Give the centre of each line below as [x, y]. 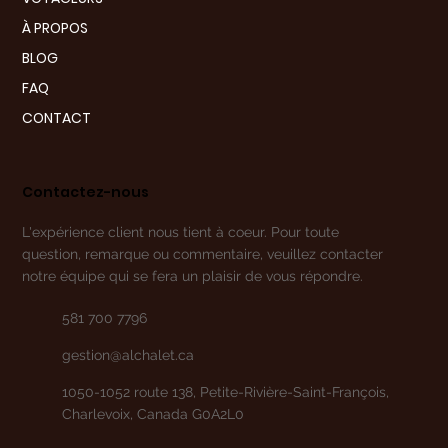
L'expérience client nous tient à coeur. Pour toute [181, 231]
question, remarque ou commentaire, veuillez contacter [203, 253]
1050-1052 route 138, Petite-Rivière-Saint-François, [226, 391]
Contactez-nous [86, 191]
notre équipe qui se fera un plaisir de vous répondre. [193, 275]
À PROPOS [55, 27]
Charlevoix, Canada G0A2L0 [153, 413]
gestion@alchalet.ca [128, 354]
